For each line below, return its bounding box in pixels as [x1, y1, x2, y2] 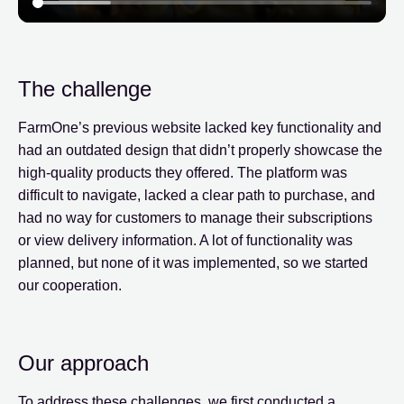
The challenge [18, 76, 151, 101]
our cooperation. [18, 277, 125, 293]
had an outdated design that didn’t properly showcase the [18, 142, 382, 158]
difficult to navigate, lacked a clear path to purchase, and [18, 187, 375, 203]
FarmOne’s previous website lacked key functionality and [18, 119, 381, 135]
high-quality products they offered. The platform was [18, 164, 347, 180]
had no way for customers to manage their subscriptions [18, 209, 372, 225]
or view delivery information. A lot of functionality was [18, 232, 353, 248]
